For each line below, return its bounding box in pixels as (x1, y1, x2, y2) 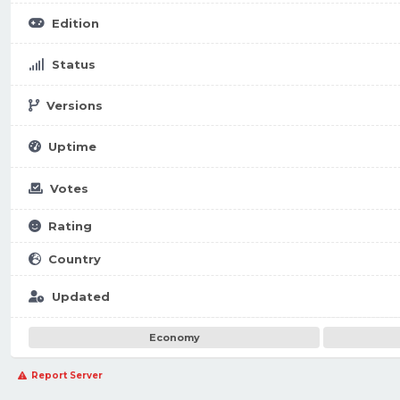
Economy (148, 331, 200, 344)
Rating (48, 219, 92, 233)
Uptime (48, 139, 96, 154)
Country (48, 252, 101, 266)
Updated (52, 289, 110, 304)
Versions (46, 98, 103, 112)
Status (52, 57, 96, 71)
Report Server (31, 370, 103, 381)
